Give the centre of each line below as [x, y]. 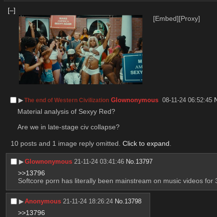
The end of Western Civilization [67, 100]
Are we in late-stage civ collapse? [68, 127]
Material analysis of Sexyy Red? [66, 111]
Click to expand [146, 143]
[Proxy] [190, 18]
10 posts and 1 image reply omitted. [66, 143]
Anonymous [43, 201]
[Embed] [166, 18]
